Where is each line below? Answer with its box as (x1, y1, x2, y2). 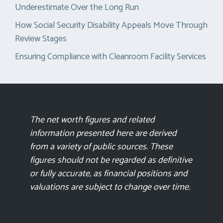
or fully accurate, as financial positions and (30, 166, 188, 182)
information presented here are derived (30, 126, 177, 141)
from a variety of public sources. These (30, 139, 173, 155)
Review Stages (15, 31, 67, 47)
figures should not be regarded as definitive (30, 153, 192, 168)
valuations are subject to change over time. (30, 180, 190, 195)
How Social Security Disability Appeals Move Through (15, 18, 208, 33)
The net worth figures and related (30, 112, 155, 128)
